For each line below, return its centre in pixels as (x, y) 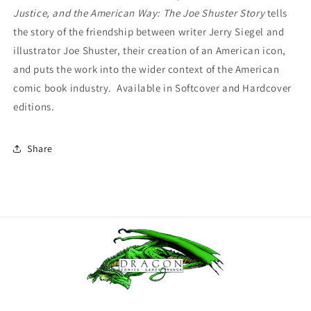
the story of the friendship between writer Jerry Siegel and (149, 32)
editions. (34, 107)
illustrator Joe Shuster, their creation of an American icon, (150, 51)
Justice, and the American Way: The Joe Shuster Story (139, 13)
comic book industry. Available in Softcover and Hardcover (152, 88)
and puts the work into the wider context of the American (146, 69)
